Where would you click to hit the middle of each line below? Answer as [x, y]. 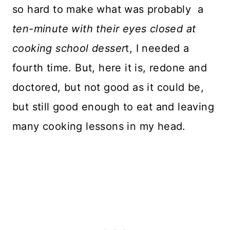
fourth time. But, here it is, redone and [110, 68]
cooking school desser [69, 49]
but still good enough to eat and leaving [113, 107]
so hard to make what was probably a [108, 9]
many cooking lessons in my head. [99, 127]
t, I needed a [157, 49]
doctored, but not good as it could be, [108, 88]
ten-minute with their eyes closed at [104, 29]
